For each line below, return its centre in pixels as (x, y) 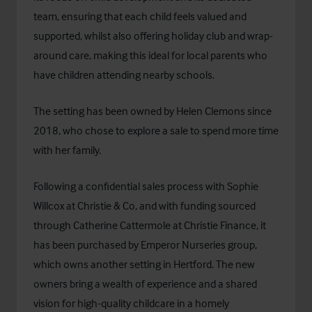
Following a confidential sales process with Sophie (146, 186)
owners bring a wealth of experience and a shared (145, 283)
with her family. (67, 150)
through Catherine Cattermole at (109, 225)
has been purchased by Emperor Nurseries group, (145, 244)
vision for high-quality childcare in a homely (131, 303)
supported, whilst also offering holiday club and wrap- (153, 36)
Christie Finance (220, 225)
